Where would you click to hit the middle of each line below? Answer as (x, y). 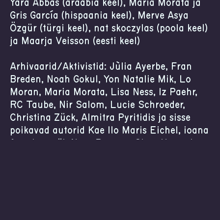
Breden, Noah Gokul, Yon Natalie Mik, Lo (100, 80)
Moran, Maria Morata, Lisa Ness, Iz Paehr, (104, 92)
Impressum (145, 211)
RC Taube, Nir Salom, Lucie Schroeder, (97, 105)
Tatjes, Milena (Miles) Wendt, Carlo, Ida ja (103, 156)
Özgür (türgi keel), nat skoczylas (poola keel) (109, 28)
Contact (87, 211)
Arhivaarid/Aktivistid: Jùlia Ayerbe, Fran (101, 67)
